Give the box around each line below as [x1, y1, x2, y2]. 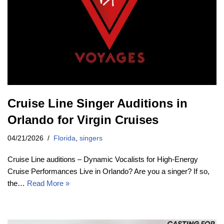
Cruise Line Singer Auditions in [7, 96, 187, 110]
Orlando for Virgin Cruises [7, 113, 158, 127]
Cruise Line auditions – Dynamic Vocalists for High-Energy [7, 155, 198, 164]
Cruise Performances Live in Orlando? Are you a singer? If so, [7, 167, 209, 176]
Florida [53, 134, 75, 142]
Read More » [27, 179, 69, 188]
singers [79, 134, 102, 142]
